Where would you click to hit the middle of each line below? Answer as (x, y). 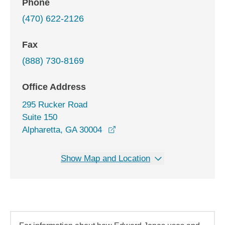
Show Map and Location (105, 158)
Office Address (54, 87)
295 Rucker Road (55, 105)
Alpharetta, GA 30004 (62, 130)
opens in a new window (159, 129)
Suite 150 (40, 117)
